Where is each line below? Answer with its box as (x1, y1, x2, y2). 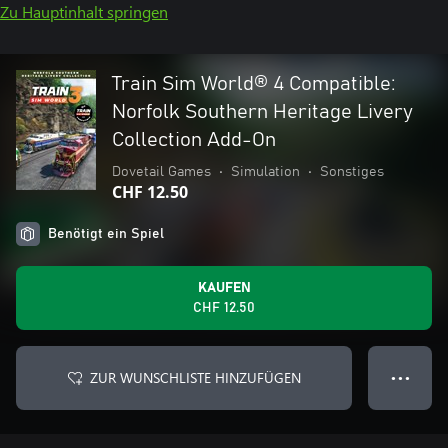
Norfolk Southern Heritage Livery (112, 102, 413, 122)
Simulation (231, 165, 300, 179)
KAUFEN (197, 281, 251, 295)
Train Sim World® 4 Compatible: (112, 74, 396, 94)
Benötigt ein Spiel (48, 227, 164, 241)
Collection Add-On (112, 130, 276, 150)
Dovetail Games (112, 165, 211, 179)
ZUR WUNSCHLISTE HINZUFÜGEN (89, 368, 301, 387)
